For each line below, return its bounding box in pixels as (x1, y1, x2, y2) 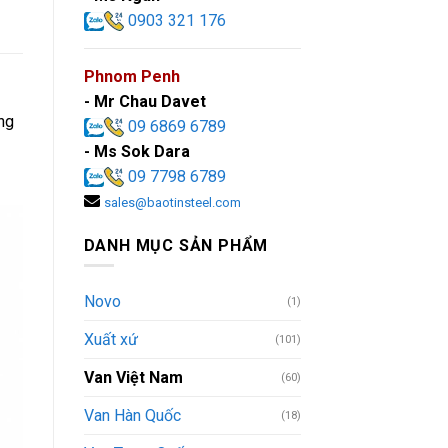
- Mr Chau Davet (83, 91, 206, 111)
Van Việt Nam (83, 368, 183, 388)
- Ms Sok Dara (83, 141, 190, 161)
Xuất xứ (83, 330, 138, 350)
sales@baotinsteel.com (103, 194, 241, 210)
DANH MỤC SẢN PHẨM (83, 235, 269, 255)
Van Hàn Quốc (83, 406, 181, 426)
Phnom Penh (83, 66, 180, 86)
